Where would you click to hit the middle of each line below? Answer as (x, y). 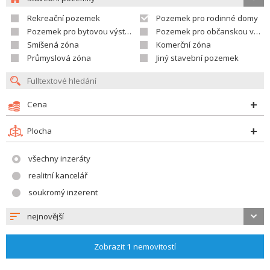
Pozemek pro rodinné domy (207, 18)
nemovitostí (154, 246)
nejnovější (46, 216)
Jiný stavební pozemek (197, 58)
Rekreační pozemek (64, 18)
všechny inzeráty (59, 159)
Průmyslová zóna (59, 58)
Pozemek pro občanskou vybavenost (205, 31)
